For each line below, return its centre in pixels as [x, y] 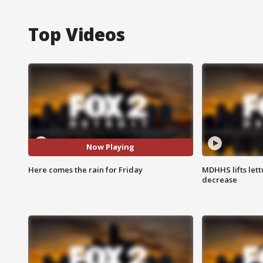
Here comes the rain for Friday [85, 169]
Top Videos [77, 34]
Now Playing [111, 147]
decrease [219, 179]
